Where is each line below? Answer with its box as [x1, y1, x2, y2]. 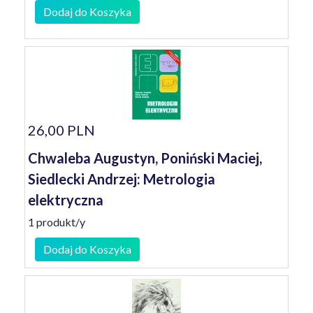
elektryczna [28, 191, 103, 208]
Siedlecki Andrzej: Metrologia [28, 170, 215, 187]
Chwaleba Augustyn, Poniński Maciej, [28, 150, 262, 166]
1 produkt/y [28, 215, 85, 228]
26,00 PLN [28, 122, 95, 138]
